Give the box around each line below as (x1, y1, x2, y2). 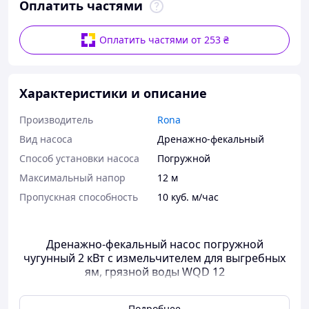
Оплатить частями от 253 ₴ (99, 33, 229, 46)
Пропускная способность (19, 190, 138, 203)
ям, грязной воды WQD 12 (84, 264, 225, 279)
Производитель (19, 113, 93, 126)
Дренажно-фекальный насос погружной (46, 237, 263, 252)
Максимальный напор (19, 171, 126, 184)
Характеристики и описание (19, 85, 207, 101)
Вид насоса (19, 132, 72, 146)
